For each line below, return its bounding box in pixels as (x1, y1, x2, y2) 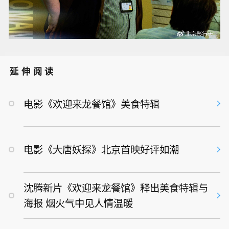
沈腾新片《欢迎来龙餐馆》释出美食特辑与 (23, 180, 208, 195)
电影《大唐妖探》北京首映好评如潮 (23, 142, 179, 157)
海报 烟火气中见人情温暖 (23, 196, 133, 211)
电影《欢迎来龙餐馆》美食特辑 (23, 96, 159, 111)
